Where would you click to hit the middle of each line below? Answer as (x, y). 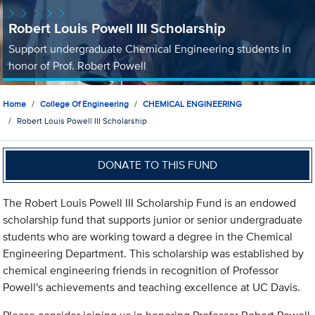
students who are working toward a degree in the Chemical (148, 237)
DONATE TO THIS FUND (158, 165)
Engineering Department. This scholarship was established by (154, 254)
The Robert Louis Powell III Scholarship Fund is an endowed (150, 203)
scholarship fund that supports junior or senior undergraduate (153, 220)
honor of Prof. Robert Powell (77, 65)
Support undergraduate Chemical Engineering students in (149, 49)
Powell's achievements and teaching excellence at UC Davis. (152, 288)
